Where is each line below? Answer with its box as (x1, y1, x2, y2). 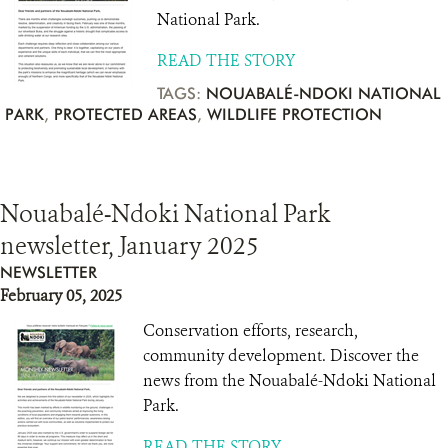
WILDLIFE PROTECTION (207, 105, 382, 124)
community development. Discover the (143, 345, 419, 366)
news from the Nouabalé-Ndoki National (143, 370, 436, 391)
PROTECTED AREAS (54, 105, 197, 124)
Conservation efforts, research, (143, 320, 358, 341)
